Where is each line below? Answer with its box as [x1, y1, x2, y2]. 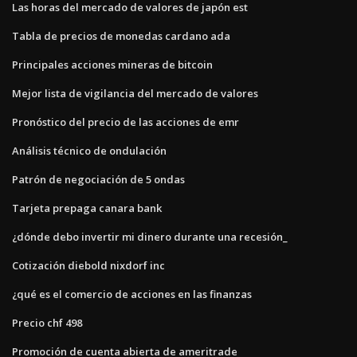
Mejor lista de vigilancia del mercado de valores [12, 85, 258, 100]
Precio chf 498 [12, 315, 82, 330]
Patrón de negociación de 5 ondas [12, 171, 185, 186]
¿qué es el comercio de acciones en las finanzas [12, 286, 252, 301]
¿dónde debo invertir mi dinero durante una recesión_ [12, 229, 288, 244]
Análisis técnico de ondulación [12, 143, 167, 158]
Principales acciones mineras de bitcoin [12, 57, 213, 72]
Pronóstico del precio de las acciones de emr [12, 114, 239, 129]
